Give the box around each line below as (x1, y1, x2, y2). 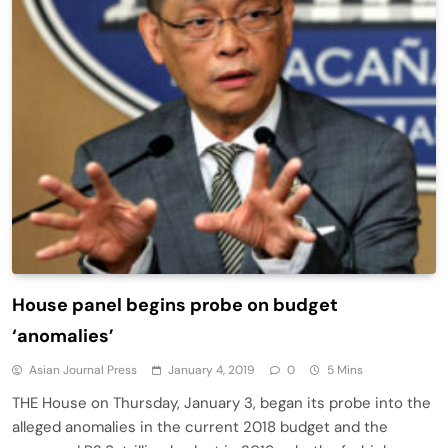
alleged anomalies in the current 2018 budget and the (12, 416, 388, 437)
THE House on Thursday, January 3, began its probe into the (12, 392, 431, 413)
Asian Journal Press (29, 361, 137, 378)
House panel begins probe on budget (12, 292, 338, 317)
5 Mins (327, 361, 363, 378)
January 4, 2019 (168, 361, 255, 378)
